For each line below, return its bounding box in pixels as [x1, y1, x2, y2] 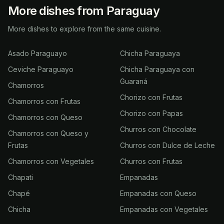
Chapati [8, 173, 33, 181]
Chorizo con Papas [120, 109, 183, 117]
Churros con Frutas [120, 157, 182, 165]
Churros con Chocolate [120, 125, 196, 133]
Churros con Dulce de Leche [120, 141, 215, 149]
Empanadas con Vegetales [120, 205, 208, 213]
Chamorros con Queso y [8, 129, 88, 137]
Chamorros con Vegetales [8, 157, 94, 165]
